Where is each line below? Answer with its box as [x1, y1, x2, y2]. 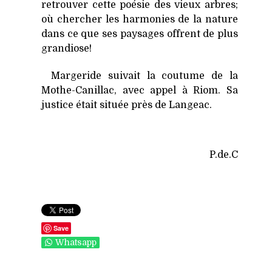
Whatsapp [55, 237, 97, 247]
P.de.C [209, 149, 238, 160]
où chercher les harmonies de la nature [41, 13, 238, 25]
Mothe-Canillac [41, 84, 114, 96]
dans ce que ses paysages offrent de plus [41, 28, 238, 39]
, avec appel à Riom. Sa [114, 84, 238, 96]
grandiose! [41, 42, 92, 54]
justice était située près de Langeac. [41, 99, 212, 110]
